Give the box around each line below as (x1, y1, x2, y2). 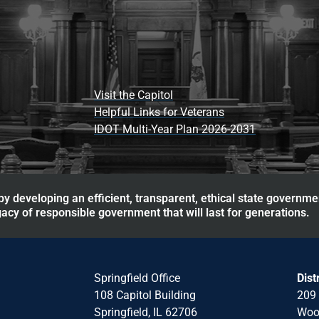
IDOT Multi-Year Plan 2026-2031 (94, 122, 256, 136)
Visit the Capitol (94, 88, 173, 102)
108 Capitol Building (93, 288, 196, 302)
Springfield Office (93, 271, 180, 285)
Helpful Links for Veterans (94, 105, 224, 119)
